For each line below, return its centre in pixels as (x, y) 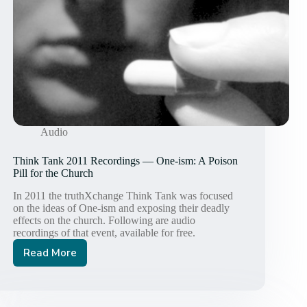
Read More (50, 253)
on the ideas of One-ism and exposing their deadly (122, 208)
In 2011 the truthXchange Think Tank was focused (123, 196)
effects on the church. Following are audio (105, 221)
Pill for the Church (53, 173)
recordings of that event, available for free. (105, 233)
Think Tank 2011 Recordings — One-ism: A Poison (126, 161)
